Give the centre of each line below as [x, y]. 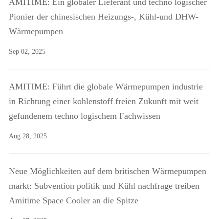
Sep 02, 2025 [27, 52]
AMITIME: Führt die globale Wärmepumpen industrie [106, 87]
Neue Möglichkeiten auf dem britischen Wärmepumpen [107, 171]
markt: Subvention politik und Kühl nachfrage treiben [104, 186]
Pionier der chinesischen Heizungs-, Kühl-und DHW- [103, 17]
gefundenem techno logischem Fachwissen [84, 116]
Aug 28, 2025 [28, 136]
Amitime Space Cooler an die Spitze [73, 201]
